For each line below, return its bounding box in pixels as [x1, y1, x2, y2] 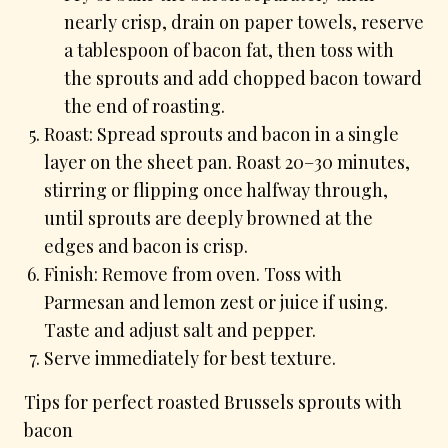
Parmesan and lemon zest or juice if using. [44, 289, 388, 314]
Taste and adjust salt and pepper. [44, 317, 316, 342]
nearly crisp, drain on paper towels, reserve [64, 9, 424, 34]
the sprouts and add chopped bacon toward [64, 65, 422, 90]
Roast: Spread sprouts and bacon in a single [44, 121, 399, 146]
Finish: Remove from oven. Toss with [44, 261, 342, 286]
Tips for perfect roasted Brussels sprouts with [24, 389, 402, 414]
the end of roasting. [64, 93, 225, 118]
